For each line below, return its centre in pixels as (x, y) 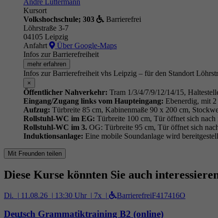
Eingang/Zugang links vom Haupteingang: (93, 101)
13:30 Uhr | (73, 195)
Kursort (35, 10)
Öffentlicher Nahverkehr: (65, 92)
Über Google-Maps (86, 45)
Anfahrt (35, 45)
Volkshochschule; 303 (59, 19)
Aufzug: (37, 109)
